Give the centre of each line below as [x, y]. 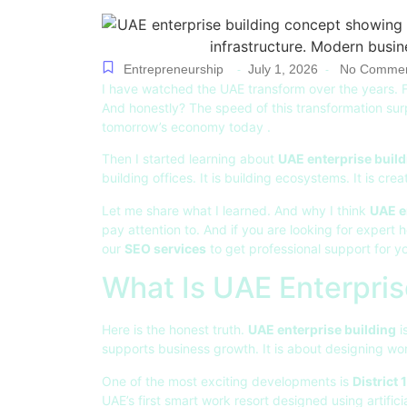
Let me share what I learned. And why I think [236, 210]
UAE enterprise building [322, 330]
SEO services [165, 248]
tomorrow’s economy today [184, 127]
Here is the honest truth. [175, 330]
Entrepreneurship [174, 69]
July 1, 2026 [283, 69]
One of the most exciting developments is [227, 381]
